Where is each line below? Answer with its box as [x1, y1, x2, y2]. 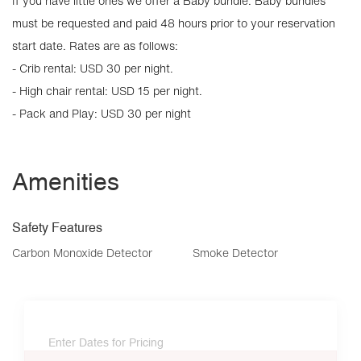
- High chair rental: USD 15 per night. [12, 82, 202, 99]
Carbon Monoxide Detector [12, 244, 152, 261]
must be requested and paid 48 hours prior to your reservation [12, 15, 335, 31]
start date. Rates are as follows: [12, 37, 178, 54]
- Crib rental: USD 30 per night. [12, 60, 173, 77]
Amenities [12, 168, 119, 196]
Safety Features [12, 220, 102, 235]
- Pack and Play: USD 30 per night [12, 105, 191, 122]
